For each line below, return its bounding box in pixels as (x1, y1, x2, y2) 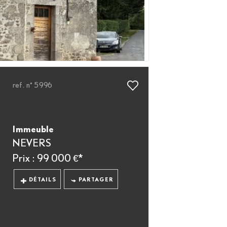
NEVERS (12, 136, 52, 149)
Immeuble (12, 123, 54, 135)
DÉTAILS (28, 176, 56, 183)
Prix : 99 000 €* (12, 152, 83, 164)
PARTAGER (79, 176, 114, 183)
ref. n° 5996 (12, 80, 53, 90)
